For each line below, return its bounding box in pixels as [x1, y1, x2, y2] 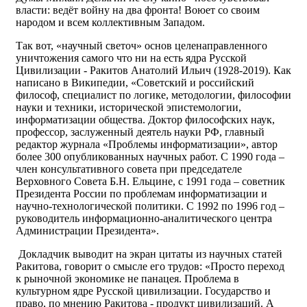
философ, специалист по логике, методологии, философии [16, 89, 291, 101]
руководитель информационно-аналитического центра [16, 212, 272, 224]
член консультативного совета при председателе [16, 163, 242, 175]
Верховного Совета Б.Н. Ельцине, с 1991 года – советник [16, 175, 285, 187]
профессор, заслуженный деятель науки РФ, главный [16, 126, 265, 138]
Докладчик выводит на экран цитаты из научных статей [16, 248, 282, 260]
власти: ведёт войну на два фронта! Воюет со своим [16, 4, 260, 16]
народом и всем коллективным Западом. [16, 16, 205, 28]
